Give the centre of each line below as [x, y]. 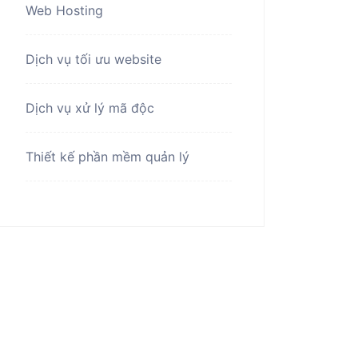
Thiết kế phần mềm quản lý [107, 157]
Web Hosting [64, 11]
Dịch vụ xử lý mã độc [90, 108]
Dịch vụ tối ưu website [93, 60]
